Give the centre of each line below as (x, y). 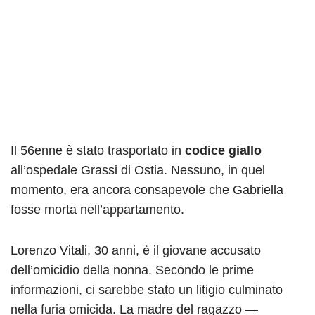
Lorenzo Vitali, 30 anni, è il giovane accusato (136, 250)
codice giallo (223, 150)
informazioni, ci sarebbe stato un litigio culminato (147, 289)
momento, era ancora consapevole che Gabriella (147, 189)
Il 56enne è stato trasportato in (98, 150)
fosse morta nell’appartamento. (97, 209)
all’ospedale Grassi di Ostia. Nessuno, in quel (138, 170)
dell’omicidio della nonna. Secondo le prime (132, 270)
